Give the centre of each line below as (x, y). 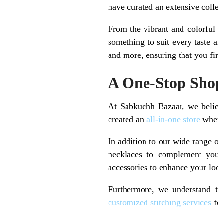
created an (127, 119)
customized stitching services (160, 202)
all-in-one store (173, 119)
